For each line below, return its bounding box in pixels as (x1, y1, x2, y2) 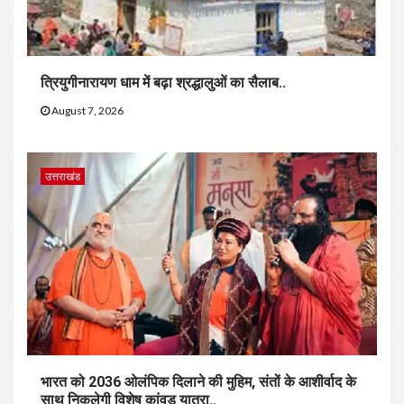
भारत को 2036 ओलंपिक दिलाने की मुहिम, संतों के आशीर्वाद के (41, 373, 356, 391)
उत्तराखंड (45, 170, 80, 184)
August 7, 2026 (50, 104, 124, 118)
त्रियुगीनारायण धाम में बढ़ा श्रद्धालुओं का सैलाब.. (41, 74, 286, 92)
